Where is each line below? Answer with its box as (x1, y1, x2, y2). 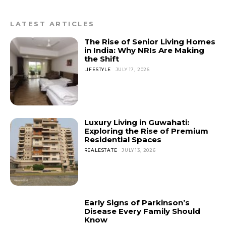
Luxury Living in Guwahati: (84, 117, 189, 127)
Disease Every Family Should (84, 206, 200, 216)
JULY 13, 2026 (122, 147, 156, 153)
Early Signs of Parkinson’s (84, 198, 190, 208)
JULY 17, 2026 (115, 67, 150, 72)
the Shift (84, 54, 119, 64)
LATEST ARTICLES (10, 20, 95, 28)
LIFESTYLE (84, 67, 111, 72)
